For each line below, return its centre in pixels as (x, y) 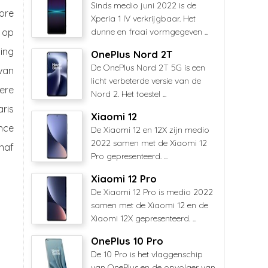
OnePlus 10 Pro (127, 241)
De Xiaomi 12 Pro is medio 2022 (152, 192)
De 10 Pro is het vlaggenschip (147, 254)
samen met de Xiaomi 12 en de (150, 205)
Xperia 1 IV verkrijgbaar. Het (143, 19)
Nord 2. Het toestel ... (129, 94)
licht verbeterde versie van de (146, 81)
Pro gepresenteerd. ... (129, 156)
